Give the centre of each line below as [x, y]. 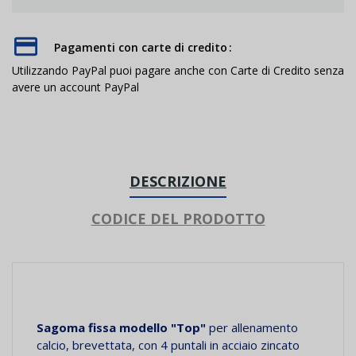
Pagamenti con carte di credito [141, 47]
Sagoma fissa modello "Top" [123, 327]
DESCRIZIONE [178, 181]
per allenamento [253, 327]
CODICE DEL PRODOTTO [178, 218]
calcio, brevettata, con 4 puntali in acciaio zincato [170, 344]
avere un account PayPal [75, 87]
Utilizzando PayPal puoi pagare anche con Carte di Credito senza [178, 70]
